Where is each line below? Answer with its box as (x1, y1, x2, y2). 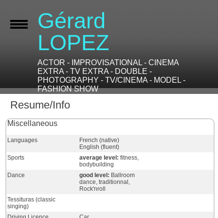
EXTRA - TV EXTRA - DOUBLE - (37, 67, 152, 75)
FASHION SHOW (37, 85, 99, 93)
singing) (7, 203, 29, 210)
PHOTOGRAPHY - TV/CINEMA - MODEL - (37, 76, 186, 84)
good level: (79, 172, 111, 179)
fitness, (120, 154, 139, 161)
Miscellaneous (7, 119, 58, 127)
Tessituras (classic (7, 196, 56, 203)
